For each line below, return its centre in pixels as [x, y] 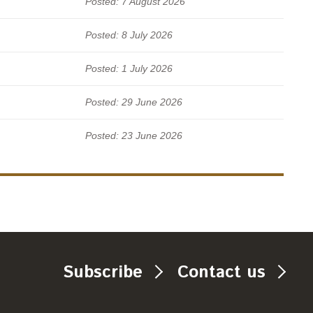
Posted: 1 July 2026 [129, 68]
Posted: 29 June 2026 [134, 102]
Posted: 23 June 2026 [134, 135]
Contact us [221, 272]
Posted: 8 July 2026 [129, 35]
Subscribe [103, 272]
